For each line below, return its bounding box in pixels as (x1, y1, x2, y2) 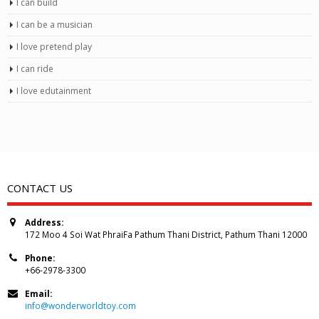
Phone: (25, 252, 55, 264)
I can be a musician (16, 19, 93, 31)
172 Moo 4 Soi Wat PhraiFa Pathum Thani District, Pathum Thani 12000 (25, 229, 307, 241)
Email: (25, 288, 52, 300)
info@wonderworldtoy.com (25, 300, 136, 312)
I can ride (16, 63, 53, 75)
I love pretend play (16, 41, 92, 53)
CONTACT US (7, 181, 73, 196)
